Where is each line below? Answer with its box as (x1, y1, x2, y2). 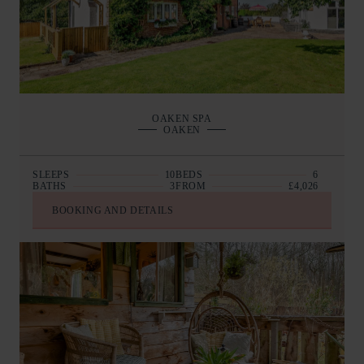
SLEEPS (32, 169, 70, 181)
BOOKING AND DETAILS (52, 205, 174, 217)
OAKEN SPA (152, 113, 212, 125)
